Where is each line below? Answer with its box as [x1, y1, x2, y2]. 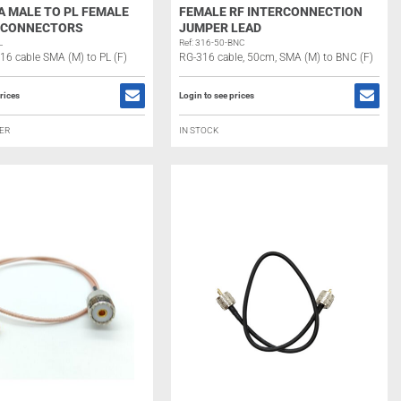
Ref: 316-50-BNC [178, 38, 245, 47]
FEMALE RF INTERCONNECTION [178, 4, 363, 19]
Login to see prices [178, 90, 254, 100]
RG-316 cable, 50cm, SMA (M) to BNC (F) [178, 51, 373, 64]
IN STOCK [178, 125, 218, 135]
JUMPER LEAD [178, 21, 261, 35]
